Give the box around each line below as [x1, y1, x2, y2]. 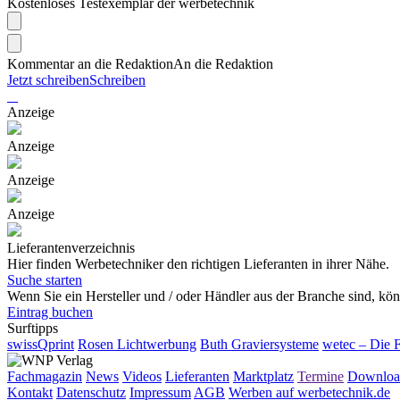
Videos [122, 369, 162, 385]
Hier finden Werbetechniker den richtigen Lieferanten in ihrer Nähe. [7, 256, 389, 272]
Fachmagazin [7, 369, 82, 385]
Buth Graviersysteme [200, 337, 319, 353]
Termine [297, 369, 344, 385]
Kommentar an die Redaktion [7, 56, 173, 72]
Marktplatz [233, 369, 294, 385]
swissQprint [7, 337, 74, 353]
